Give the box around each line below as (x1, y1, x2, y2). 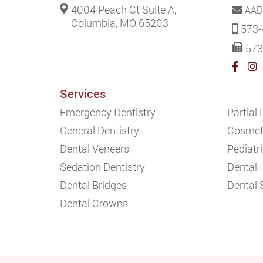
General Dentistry (60, 123, 139, 137)
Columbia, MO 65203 (71, 16, 168, 30)
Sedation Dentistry (60, 160, 145, 174)
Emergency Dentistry (60, 105, 156, 119)
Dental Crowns (60, 196, 128, 210)
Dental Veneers (60, 141, 129, 156)
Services (60, 86, 106, 101)
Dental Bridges (60, 178, 127, 192)
